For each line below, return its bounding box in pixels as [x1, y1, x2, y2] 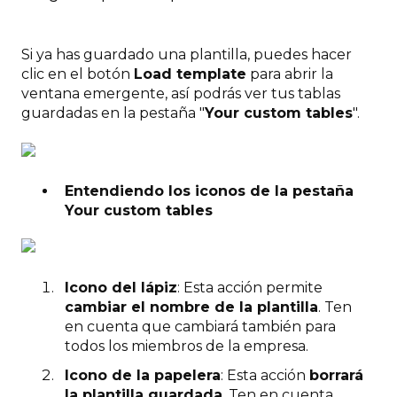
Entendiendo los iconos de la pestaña [65, 183, 354, 200]
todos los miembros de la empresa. [65, 337, 308, 354]
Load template [134, 65, 246, 82]
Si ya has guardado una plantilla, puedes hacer [21, 45, 352, 63]
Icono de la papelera [65, 366, 221, 384]
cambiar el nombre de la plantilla [65, 298, 318, 315]
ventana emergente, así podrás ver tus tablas [21, 84, 340, 102]
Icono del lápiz [65, 278, 177, 296]
